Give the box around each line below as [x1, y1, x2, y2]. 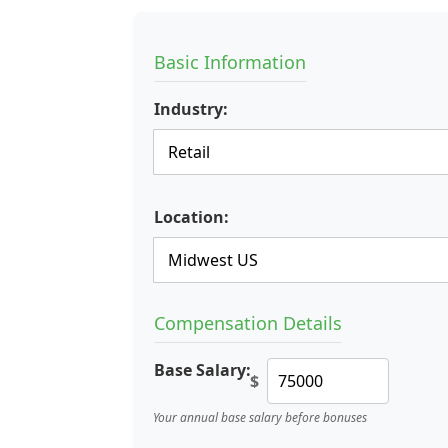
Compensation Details [154, 311, 342, 335]
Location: [154, 206, 229, 228]
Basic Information [154, 50, 306, 74]
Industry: [154, 98, 228, 120]
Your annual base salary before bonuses [153, 409, 367, 426]
